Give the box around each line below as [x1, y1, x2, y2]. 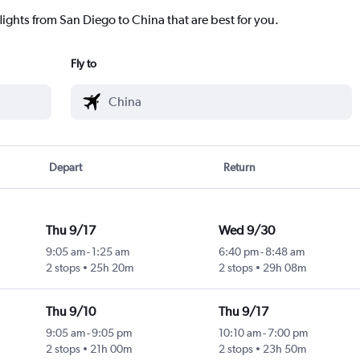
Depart [49, 161, 83, 174]
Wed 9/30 [218, 223, 275, 239]
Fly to [71, 57, 96, 71]
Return [223, 161, 256, 174]
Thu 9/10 [45, 304, 96, 320]
